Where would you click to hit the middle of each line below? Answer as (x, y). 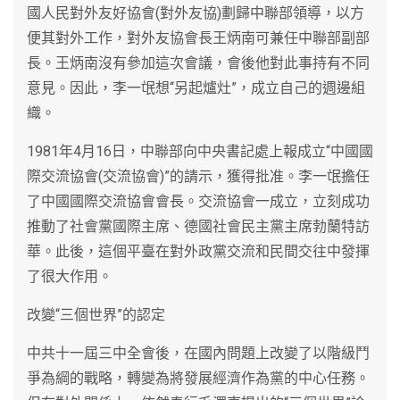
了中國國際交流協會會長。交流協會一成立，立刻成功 (198, 201)
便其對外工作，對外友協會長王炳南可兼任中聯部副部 (198, 37)
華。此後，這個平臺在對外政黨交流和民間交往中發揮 (198, 251)
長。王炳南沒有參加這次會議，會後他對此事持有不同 (198, 62)
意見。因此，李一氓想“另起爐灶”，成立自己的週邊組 (196, 87)
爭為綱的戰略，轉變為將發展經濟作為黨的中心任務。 (198, 378)
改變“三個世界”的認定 (96, 314)
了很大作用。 (70, 276)
